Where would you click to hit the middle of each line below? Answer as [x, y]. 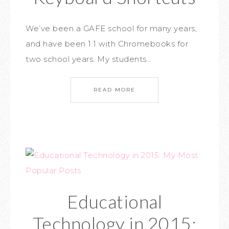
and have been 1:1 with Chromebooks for [107, 44]
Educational [114, 201]
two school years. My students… [88, 59]
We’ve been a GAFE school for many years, [111, 28]
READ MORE [114, 90]
